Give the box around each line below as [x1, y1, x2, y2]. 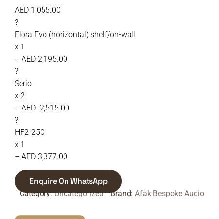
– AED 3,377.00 [15, 152, 67, 161]
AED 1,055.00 [15, 5, 61, 15]
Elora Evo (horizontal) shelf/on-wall [15, 30, 135, 39]
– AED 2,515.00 [15, 103, 69, 112]
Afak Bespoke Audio [135, 189, 204, 198]
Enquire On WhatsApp [29, 176, 108, 186]
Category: [20, 189, 54, 198]
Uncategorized [54, 189, 104, 198]
